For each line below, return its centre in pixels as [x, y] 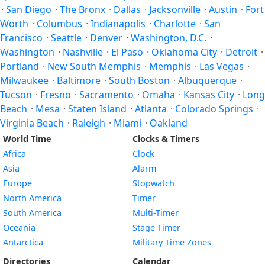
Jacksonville [175, 9]
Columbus [59, 24]
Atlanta [151, 109]
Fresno [56, 95]
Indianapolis [118, 24]
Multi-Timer [156, 213]
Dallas [127, 9]
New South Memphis [94, 66]
